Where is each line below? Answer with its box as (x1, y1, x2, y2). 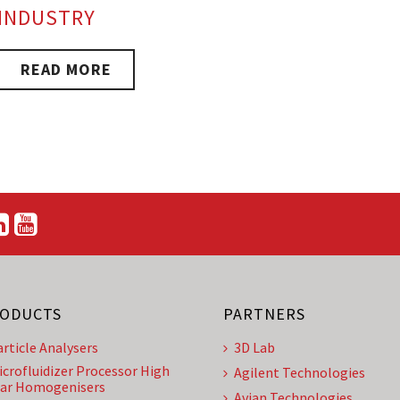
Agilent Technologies (234, 363, 365, 381)
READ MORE (21, 59, 112, 79)
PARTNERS (223, 304, 305, 324)
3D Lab (234, 338, 275, 356)
